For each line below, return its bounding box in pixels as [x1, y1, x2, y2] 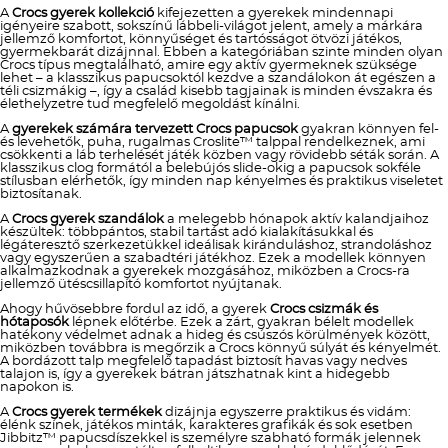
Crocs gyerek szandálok [12, 213, 164, 226]
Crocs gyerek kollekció [12, 7, 154, 20]
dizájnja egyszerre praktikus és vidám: [162, 406, 411, 419]
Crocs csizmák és [270, 303, 378, 316]
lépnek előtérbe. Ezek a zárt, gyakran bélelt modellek [69, 316, 414, 329]
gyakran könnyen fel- [298, 123, 439, 136]
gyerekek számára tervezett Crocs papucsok [12, 123, 298, 136]
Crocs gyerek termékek [12, 406, 162, 419]
